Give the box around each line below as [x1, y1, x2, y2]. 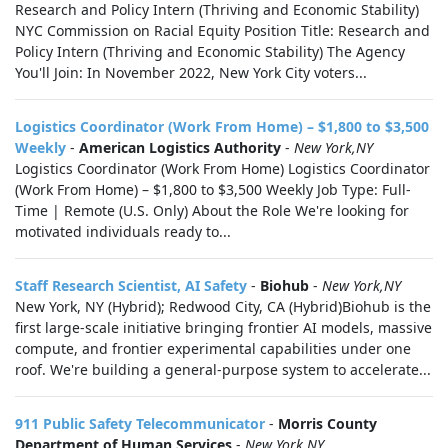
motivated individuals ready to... [15, 222, 231, 241]
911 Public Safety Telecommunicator [15, 414, 265, 433]
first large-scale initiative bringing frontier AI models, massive [15, 318, 432, 337]
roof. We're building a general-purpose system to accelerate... [15, 360, 431, 379]
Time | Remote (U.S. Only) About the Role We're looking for [15, 201, 409, 220]
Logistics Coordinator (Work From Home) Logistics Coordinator [15, 159, 430, 178]
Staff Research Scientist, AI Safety [15, 276, 247, 295]
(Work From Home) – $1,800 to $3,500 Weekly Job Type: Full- [15, 180, 411, 199]
